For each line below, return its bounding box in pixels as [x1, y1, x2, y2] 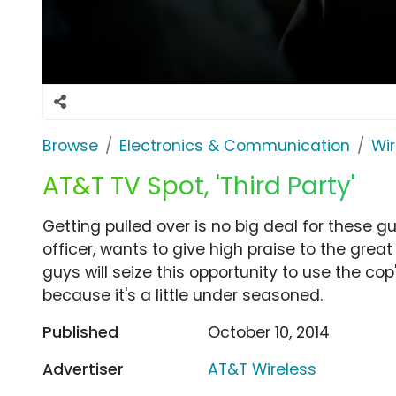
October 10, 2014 [208, 321, 331, 343]
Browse [42, 134, 98, 156]
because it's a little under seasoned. [42, 284, 323, 306]
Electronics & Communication [119, 134, 350, 156]
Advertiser [42, 358, 124, 380]
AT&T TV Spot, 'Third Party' [42, 168, 355, 203]
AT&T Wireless [208, 358, 317, 380]
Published [42, 321, 118, 343]
